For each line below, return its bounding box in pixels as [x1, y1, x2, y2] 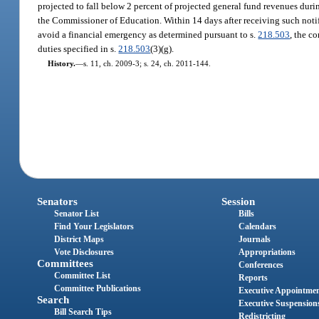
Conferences [238, 260, 283, 271]
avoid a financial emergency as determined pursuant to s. [38, 28, 258, 40]
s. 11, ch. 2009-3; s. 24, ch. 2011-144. [83, 58, 211, 68]
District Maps [54, 234, 105, 245]
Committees [37, 258, 94, 270]
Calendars [238, 221, 276, 232]
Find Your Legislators [54, 221, 135, 232]
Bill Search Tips [54, 307, 113, 318]
